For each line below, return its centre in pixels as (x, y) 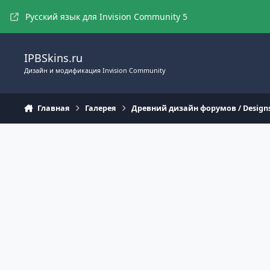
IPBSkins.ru (53, 58)
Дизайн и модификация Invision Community (95, 71)
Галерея (101, 108)
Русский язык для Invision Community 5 (106, 16)
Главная (53, 108)
